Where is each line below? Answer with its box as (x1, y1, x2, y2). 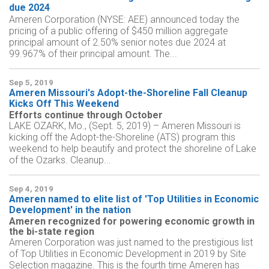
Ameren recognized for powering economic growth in (9, 216, 255, 228)
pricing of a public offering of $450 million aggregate (9, 25, 228, 37)
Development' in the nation (9, 204, 131, 216)
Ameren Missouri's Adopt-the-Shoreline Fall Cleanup (9, 87, 247, 99)
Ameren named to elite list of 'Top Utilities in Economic (9, 193, 259, 205)
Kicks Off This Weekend (9, 98, 119, 110)
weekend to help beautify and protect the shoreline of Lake (9, 143, 256, 155)
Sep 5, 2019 (9, 78, 53, 88)
